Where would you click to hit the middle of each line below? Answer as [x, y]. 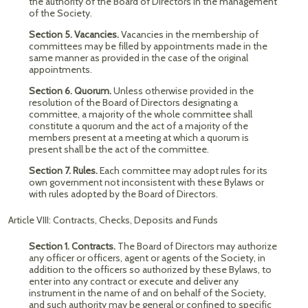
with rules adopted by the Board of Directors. [123, 194]
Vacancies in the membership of [190, 34]
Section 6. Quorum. [71, 91]
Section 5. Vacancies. [75, 34]
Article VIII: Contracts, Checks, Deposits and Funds [113, 220]
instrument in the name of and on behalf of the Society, [147, 293]
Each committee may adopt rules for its [184, 170]
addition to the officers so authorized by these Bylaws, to [150, 269]
